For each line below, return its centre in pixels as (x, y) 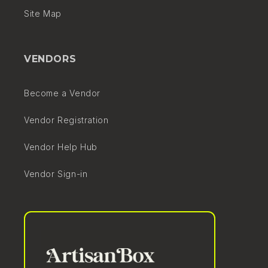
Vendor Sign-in (56, 173)
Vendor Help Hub (61, 147)
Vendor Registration (66, 120)
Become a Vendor (62, 93)
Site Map (43, 13)
